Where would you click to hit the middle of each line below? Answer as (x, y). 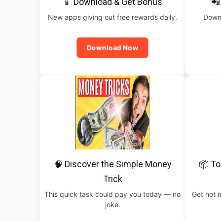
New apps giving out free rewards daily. (112, 17)
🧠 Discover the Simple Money (112, 164)
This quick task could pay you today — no (112, 194)
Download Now (112, 48)
